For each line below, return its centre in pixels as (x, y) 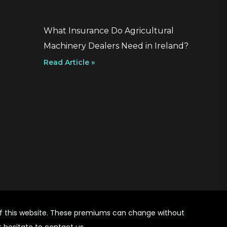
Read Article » (69, 63)
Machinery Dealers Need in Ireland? (116, 46)
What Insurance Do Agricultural (109, 31)
